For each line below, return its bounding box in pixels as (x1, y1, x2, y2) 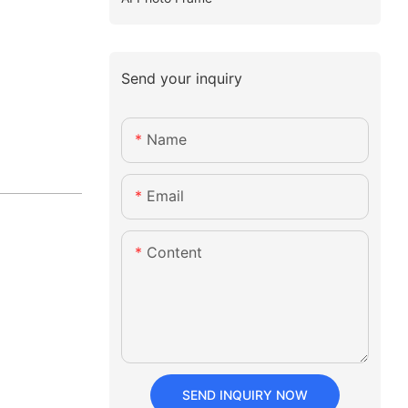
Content (146, 243, 202, 262)
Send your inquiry (120, 68, 242, 87)
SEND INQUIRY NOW (181, 387, 308, 403)
